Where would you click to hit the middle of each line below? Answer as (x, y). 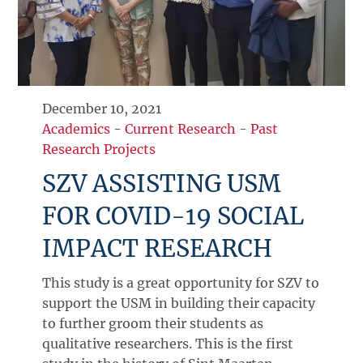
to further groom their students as (153, 324)
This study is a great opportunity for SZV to (181, 283)
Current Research (181, 129)
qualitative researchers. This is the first (168, 344)
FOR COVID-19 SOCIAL (173, 217)
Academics (77, 129)
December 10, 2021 (102, 109)
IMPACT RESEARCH (158, 249)
